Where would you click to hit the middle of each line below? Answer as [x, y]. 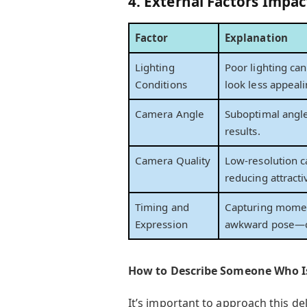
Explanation [256, 37]
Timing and [162, 207]
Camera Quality [173, 160]
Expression [161, 224]
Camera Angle [170, 113]
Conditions [161, 84]
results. [243, 131]
